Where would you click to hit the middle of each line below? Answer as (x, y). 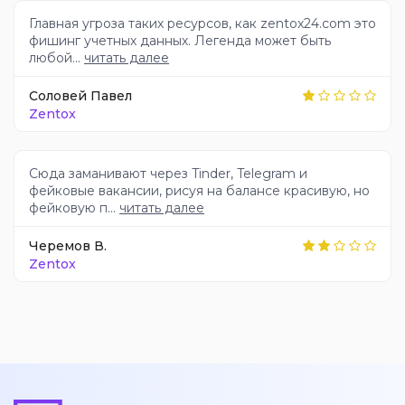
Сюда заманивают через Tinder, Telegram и (168, 174)
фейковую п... (74, 208)
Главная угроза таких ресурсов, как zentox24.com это (202, 24)
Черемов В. (68, 245)
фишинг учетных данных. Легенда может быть (180, 41)
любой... (57, 58)
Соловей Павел (80, 95)
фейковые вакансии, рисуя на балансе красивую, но (199, 191)
